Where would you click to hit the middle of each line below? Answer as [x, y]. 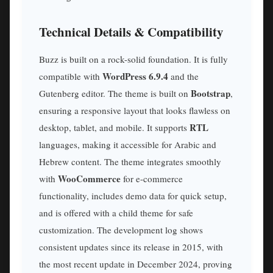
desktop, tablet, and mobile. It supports [114, 127]
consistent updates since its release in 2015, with [131, 246]
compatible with [71, 76]
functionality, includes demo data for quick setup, [133, 195]
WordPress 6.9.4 [135, 76]
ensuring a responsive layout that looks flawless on [135, 110]
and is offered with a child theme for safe [116, 212]
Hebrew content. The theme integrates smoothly [130, 161]
